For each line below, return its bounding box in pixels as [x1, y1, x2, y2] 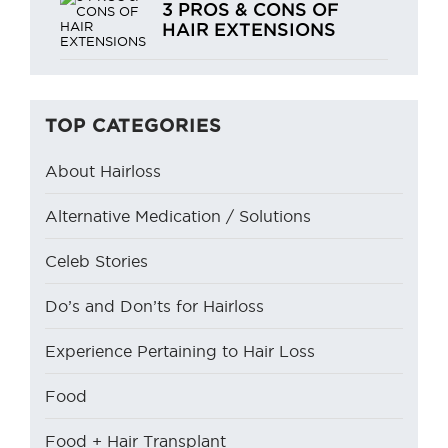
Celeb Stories [45, 252, 148, 271]
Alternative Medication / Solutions [45, 207, 311, 226]
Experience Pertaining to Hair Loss [45, 342, 315, 361]
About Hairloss [45, 162, 161, 181]
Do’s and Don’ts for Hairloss [45, 297, 264, 316]
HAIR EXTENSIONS [162, 18, 336, 39]
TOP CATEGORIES [45, 114, 222, 135]
